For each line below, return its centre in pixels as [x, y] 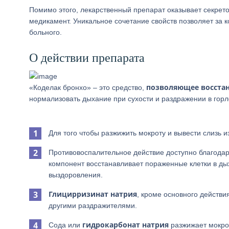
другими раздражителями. [93, 205]
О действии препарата [87, 58]
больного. [45, 32]
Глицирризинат [78, 194]
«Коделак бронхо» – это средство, [88, 87]
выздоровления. [76, 175]
